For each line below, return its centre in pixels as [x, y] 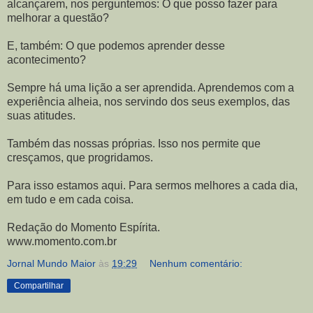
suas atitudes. [41, 116]
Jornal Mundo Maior [51, 263]
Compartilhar [39, 286]
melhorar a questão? [58, 18]
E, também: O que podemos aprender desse [116, 46]
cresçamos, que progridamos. [80, 158]
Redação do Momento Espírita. [83, 227]
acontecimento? [46, 60]
